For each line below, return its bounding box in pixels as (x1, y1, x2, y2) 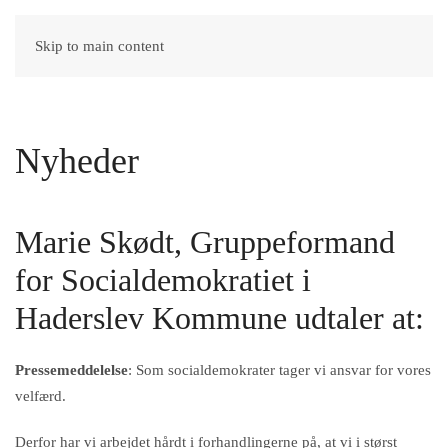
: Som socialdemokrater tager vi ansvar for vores (128, 362, 431, 378)
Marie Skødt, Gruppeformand (15, 224, 395, 260)
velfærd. (15, 388, 66, 404)
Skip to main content (35, 38, 164, 54)
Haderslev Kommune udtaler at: (15, 300, 424, 336)
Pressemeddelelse (15, 362, 128, 378)
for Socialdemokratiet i (15, 262, 311, 298)
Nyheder (15, 141, 139, 181)
